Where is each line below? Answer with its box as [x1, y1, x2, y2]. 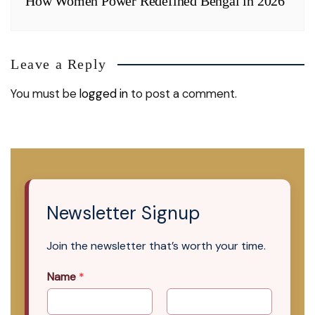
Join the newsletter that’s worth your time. [46, 238, 266, 253]
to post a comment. [128, 85, 237, 101]
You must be [11, 85, 79, 101]
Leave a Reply [11, 56, 107, 72]
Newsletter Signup [46, 200, 200, 225]
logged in [79, 85, 128, 101]
